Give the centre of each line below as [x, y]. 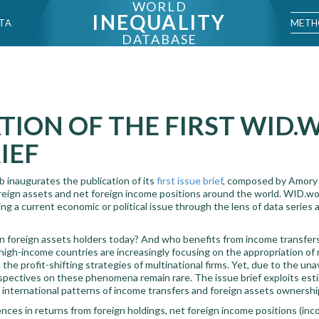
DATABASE [159, 39]
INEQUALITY [159, 22]
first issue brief [190, 181]
